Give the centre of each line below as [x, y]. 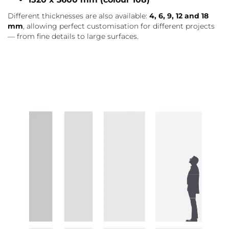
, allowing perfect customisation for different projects [119, 26]
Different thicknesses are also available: [78, 16]
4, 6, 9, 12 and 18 [179, 16]
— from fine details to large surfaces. [73, 37]
